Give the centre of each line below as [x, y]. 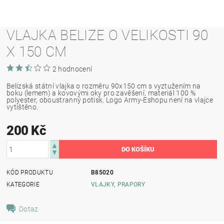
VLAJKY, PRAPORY [118, 184]
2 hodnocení [72, 69]
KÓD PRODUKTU [30, 172]
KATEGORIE [23, 184]
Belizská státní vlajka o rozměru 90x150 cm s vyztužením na [104, 86]
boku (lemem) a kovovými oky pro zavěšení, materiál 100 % [101, 93]
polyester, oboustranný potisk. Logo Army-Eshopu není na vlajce [110, 100]
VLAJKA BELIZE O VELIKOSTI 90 [107, 35]
